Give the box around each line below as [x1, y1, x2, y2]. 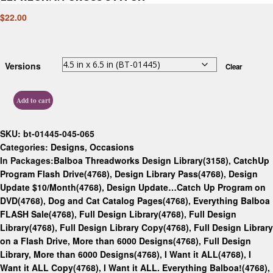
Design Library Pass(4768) [115, 168, 224, 180]
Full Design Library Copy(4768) [60, 221, 189, 234]
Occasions [90, 141, 134, 154]
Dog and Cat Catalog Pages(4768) [48, 194, 188, 207]
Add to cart [16, 95, 51, 106]
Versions [5, 60, 41, 73]
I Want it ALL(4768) [165, 248, 244, 261]
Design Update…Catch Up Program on [107, 181, 266, 194]
